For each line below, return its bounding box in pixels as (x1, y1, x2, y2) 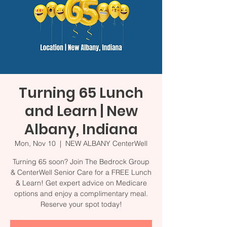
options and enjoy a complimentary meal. (14, 189, 148, 198)
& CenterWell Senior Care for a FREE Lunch (11, 168, 152, 177)
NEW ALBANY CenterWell (65, 139, 147, 148)
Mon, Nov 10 (15, 139, 56, 148)
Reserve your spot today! (40, 200, 122, 209)
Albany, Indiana (24, 120, 138, 139)
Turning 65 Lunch (19, 83, 143, 103)
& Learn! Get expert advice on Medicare (15, 178, 147, 187)
